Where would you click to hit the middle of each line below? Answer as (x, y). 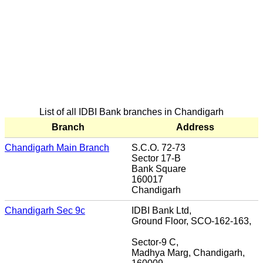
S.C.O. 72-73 (159, 147)
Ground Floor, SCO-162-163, (191, 221)
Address (195, 127)
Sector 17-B (156, 158)
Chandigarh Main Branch (57, 147)
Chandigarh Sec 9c (45, 210)
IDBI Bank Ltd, (161, 210)
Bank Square (159, 168)
